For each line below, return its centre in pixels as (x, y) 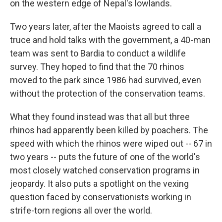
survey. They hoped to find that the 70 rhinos (97, 66)
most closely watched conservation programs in (105, 170)
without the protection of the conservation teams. (108, 93)
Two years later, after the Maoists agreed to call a (106, 26)
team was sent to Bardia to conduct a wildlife (98, 53)
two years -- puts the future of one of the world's (105, 157)
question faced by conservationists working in (101, 197)
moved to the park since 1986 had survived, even (106, 80)
